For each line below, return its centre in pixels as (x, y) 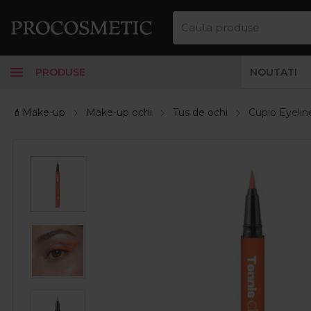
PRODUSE (60, 72)
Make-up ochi (119, 112)
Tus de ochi (200, 112)
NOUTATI (274, 72)
